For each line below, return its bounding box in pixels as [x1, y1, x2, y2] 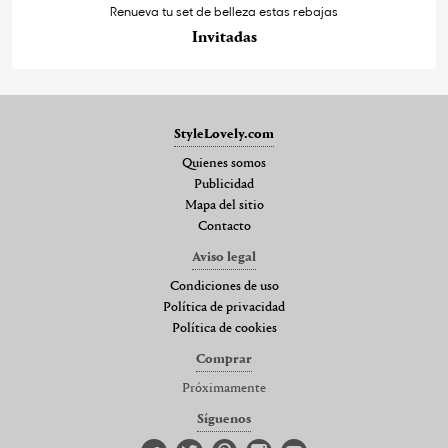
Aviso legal [192, 251, 256, 266]
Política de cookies [171, 322, 277, 337]
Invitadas [191, 30, 257, 47]
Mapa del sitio [184, 199, 264, 214]
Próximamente [182, 382, 266, 397]
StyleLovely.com [174, 128, 274, 143]
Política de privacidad [163, 301, 285, 316]
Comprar [196, 353, 252, 368]
